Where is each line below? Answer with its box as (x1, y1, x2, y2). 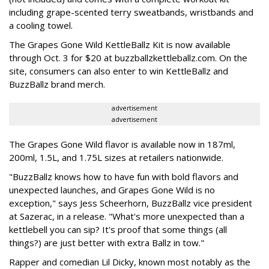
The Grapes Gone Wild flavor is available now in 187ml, (9, 138, 235, 151)
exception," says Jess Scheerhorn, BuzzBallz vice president (9, 197, 252, 210)
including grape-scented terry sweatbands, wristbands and (9, 6, 253, 19)
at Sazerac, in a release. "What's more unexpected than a (9, 210, 244, 223)
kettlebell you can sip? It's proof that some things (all (9, 223, 227, 236)
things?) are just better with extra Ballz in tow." (9, 237, 204, 249)
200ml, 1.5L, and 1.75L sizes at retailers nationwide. (9, 151, 223, 164)
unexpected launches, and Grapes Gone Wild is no (9, 184, 215, 196)
